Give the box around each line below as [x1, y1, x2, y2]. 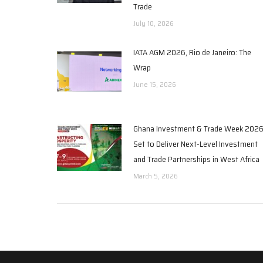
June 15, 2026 [133, 78, 176, 90]
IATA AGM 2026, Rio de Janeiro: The [133, 45, 251, 59]
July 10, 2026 [133, 17, 174, 29]
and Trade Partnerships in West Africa [133, 152, 259, 166]
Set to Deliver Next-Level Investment [133, 137, 258, 150]
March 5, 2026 [133, 170, 178, 181]
